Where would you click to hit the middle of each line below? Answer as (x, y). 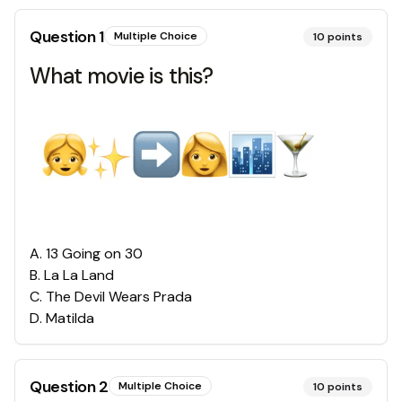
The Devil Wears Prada (119, 296)
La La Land (79, 275)
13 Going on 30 (94, 253)
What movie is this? (122, 76)
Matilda (70, 318)
